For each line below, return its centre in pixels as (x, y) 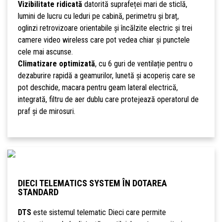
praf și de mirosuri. (46, 111)
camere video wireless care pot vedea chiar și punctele (104, 40)
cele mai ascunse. (45, 52)
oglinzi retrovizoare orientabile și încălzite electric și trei (105, 28)
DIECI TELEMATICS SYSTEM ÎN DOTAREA (92, 183)
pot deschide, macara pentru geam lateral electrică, (98, 88)
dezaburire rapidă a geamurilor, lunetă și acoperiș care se (106, 76)
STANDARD (38, 192)
